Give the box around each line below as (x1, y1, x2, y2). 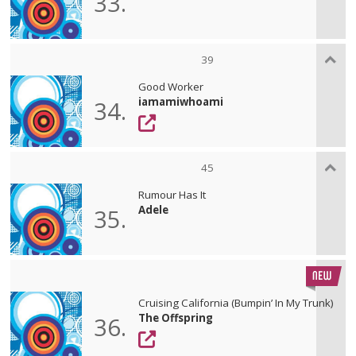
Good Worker (138, 79, 204, 94)
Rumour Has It (138, 187, 207, 202)
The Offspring (138, 310, 214, 325)
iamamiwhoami (138, 94, 224, 109)
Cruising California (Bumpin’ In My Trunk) (138, 295, 335, 310)
